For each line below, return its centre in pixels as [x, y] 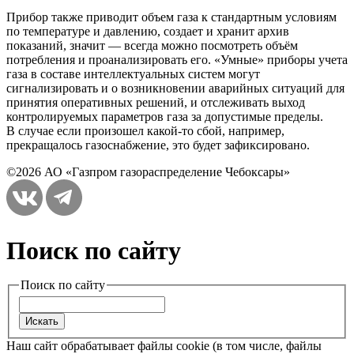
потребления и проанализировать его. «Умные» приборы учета [177, 60]
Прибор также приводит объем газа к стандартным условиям [171, 17]
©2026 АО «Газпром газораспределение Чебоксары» [148, 172]
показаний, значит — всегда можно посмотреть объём [152, 46]
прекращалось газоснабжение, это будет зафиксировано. [158, 145]
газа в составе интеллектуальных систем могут [133, 74]
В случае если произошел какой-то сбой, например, [145, 131]
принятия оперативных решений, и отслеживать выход [156, 103]
